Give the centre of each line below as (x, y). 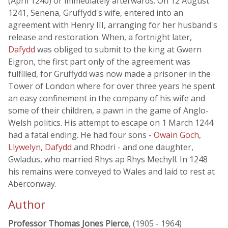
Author (27, 204)
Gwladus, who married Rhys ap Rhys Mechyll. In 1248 (108, 159)
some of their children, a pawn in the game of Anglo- (108, 110)
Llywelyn (24, 147)
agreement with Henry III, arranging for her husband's (113, 25)
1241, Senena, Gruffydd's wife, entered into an (96, 13)
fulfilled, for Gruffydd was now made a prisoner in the (109, 74)
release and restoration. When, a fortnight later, (100, 37)
